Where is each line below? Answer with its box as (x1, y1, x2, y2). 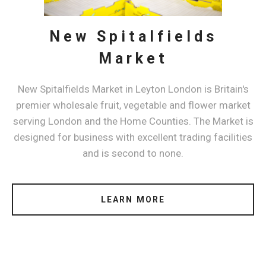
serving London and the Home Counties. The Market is (12, 115, 254, 127)
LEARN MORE (101, 194, 165, 204)
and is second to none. (83, 147, 183, 159)
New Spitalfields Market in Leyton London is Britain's (17, 83, 249, 95)
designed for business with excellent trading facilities (14, 131, 252, 143)
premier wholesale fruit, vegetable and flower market (15, 99, 251, 111)
